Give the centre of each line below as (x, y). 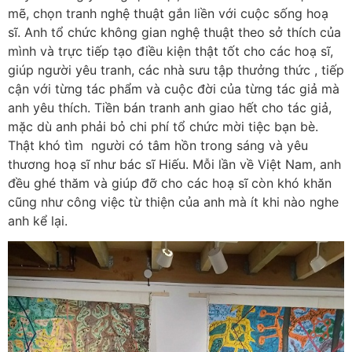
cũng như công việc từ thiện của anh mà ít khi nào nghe (173, 202)
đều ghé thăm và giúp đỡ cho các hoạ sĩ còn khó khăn (170, 183)
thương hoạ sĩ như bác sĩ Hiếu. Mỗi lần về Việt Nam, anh (174, 164)
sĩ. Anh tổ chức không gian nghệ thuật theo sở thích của (174, 32)
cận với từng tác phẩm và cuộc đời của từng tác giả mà (174, 88)
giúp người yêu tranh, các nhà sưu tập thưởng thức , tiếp (176, 70)
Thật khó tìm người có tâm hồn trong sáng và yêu (158, 145)
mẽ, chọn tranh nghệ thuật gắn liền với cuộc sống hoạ (168, 13)
